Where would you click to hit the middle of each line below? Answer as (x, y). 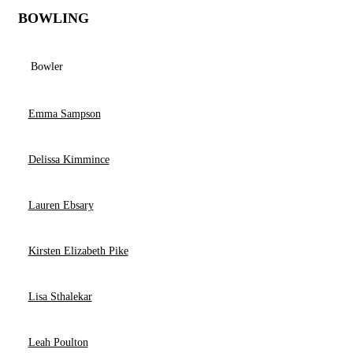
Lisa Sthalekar (60, 297)
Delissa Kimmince (69, 160)
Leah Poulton (58, 342)
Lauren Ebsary (61, 205)
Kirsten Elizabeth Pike (78, 251)
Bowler (47, 67)
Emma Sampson (64, 114)
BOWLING (54, 18)
